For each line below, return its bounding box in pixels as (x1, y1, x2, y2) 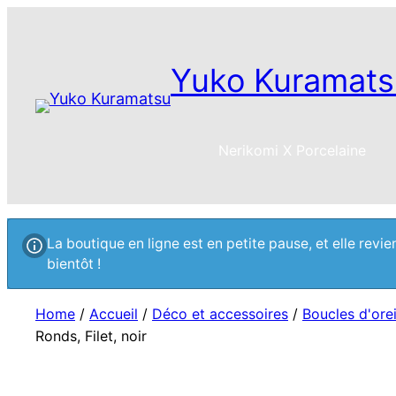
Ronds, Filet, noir (35, 327, 147, 346)
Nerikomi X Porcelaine (217, 141, 366, 160)
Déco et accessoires (152, 305, 288, 324)
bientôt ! (47, 255, 101, 273)
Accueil (89, 305, 138, 324)
